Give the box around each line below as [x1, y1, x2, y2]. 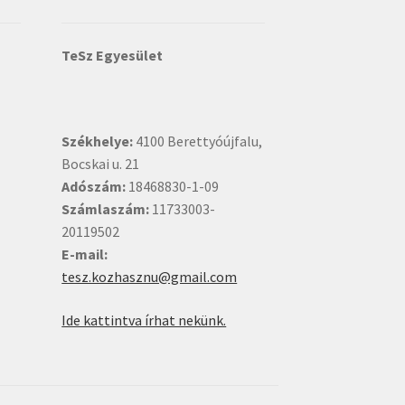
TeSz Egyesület [61, 45, 164, 64]
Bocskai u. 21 [61, 155, 140, 174]
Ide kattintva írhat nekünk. [61, 310, 227, 329]
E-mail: [61, 245, 108, 264]
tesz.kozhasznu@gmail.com [61, 268, 238, 287]
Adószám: [61, 177, 127, 196]
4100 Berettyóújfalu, [133, 132, 263, 151]
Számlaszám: [61, 200, 150, 219]
